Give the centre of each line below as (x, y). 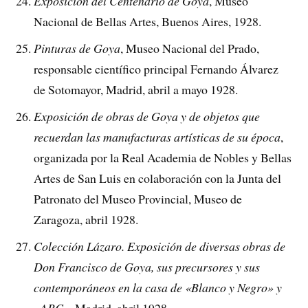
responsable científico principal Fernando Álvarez (156, 69)
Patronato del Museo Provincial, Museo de (138, 199)
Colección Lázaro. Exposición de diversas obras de (160, 246)
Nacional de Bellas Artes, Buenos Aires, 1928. (148, 22)
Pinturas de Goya (77, 48)
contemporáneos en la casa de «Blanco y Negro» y (158, 288)
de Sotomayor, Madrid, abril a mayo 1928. (136, 90)
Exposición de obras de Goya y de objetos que (147, 117)
